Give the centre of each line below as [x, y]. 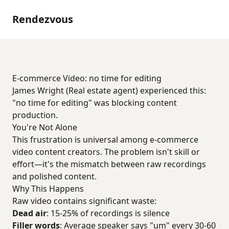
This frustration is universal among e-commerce [105, 140]
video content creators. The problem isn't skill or [106, 152]
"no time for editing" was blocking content [95, 103]
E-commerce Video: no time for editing [87, 78]
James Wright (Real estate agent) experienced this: [109, 90]
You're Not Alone [45, 127]
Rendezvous [43, 19]
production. [35, 115]
